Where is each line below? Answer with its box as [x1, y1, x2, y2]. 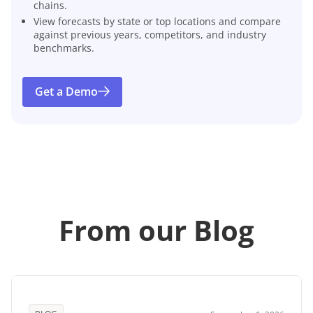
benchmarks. [34, 41, 94, 54]
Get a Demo [35, 84, 98, 100]
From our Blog [59, 211, 254, 250]
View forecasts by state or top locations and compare [34, 14, 281, 28]
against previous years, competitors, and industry [34, 27, 266, 41]
